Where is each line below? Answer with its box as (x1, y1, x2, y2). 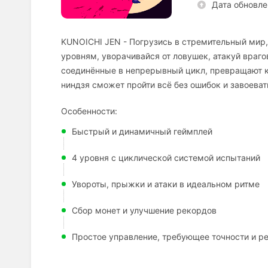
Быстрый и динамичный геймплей (72, 126, 212, 136)
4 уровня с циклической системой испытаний (72, 153, 260, 163)
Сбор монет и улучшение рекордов (72, 205, 217, 215)
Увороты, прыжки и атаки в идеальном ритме (72, 179, 260, 189)
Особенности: (61, 106, 117, 116)
